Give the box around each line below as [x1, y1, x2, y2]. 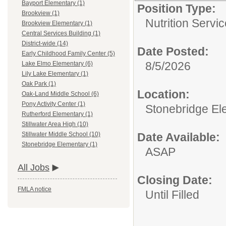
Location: [137, 88, 190, 101]
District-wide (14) [22, 40, 68, 47]
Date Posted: [137, 45, 209, 58]
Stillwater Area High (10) [22, 121, 88, 128]
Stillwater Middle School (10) [22, 131, 100, 138]
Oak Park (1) [22, 80, 56, 88]
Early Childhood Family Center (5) [22, 50, 115, 58]
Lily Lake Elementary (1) [22, 70, 88, 78]
